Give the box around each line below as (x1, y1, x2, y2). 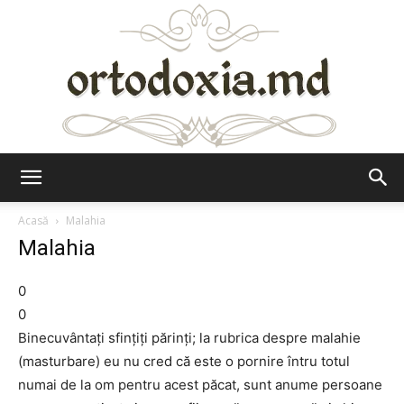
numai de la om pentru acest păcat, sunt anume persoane (18, 376, 382, 393)
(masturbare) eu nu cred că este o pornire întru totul (18, 353, 350, 370)
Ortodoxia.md (201, 185, 282, 200)
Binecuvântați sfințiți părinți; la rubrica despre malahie (18, 329, 361, 346)
